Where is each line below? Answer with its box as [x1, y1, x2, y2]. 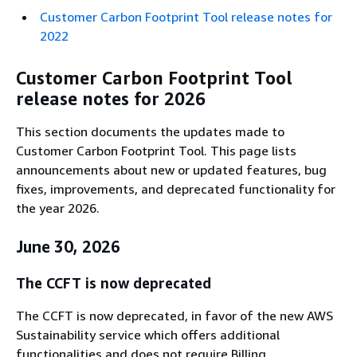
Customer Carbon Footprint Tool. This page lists [16, 143, 296, 159]
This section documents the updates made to [16, 124, 284, 139]
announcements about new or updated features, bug [16, 162, 327, 178]
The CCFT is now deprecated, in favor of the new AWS [16, 307, 333, 324]
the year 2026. [16, 200, 100, 216]
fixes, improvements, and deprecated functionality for [16, 181, 335, 197]
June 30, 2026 [16, 237, 120, 256]
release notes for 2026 [16, 88, 206, 109]
